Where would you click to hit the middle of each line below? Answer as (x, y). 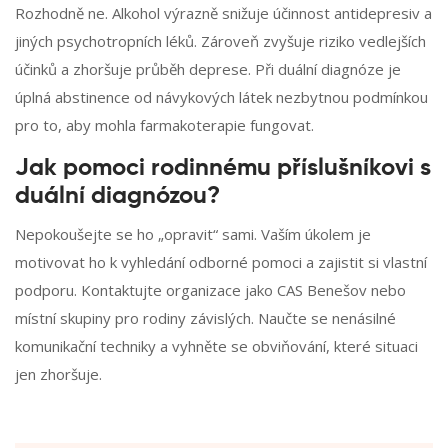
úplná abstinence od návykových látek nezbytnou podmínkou (221, 97)
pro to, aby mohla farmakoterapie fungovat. (164, 125)
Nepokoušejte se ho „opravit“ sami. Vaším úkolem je (193, 234)
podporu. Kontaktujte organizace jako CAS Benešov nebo (210, 290)
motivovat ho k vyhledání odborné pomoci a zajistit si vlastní (221, 262)
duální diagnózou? (117, 196)
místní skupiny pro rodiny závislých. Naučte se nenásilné (205, 318)
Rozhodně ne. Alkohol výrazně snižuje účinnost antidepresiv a (223, 13)
